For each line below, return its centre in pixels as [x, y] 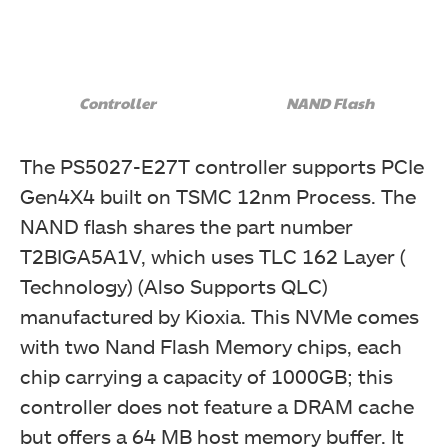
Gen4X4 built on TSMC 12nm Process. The [218, 195]
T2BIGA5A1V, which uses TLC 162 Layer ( [213, 255]
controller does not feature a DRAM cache [217, 405]
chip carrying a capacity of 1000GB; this [206, 375]
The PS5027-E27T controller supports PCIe [222, 165]
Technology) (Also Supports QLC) [174, 285]
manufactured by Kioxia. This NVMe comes [219, 315]
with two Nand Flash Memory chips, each [211, 345]
